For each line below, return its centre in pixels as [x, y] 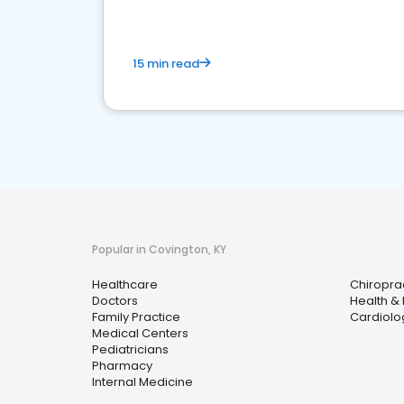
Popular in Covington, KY [159, 249]
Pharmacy [122, 366]
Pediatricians [130, 349]
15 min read [166, 64]
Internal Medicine [142, 382]
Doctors [115, 301]
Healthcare [125, 285]
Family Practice [136, 317]
